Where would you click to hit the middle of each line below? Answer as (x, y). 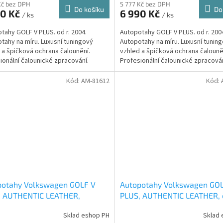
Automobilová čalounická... (159, 70)
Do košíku (89, 9)
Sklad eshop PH (86, 216)
